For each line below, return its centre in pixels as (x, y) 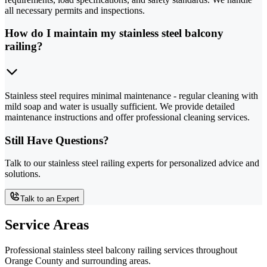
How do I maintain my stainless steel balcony (114, 33)
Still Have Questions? (57, 140)
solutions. (23, 174)
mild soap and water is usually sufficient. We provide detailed (120, 106)
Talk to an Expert (50, 199)
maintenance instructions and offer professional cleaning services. (127, 117)
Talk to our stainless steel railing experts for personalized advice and (132, 163)
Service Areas (47, 225)
